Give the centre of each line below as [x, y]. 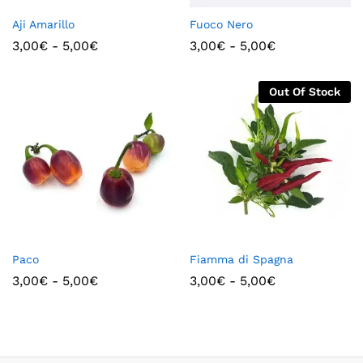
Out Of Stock [305, 91]
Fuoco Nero [221, 24]
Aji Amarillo [43, 24]
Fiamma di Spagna [241, 259]
